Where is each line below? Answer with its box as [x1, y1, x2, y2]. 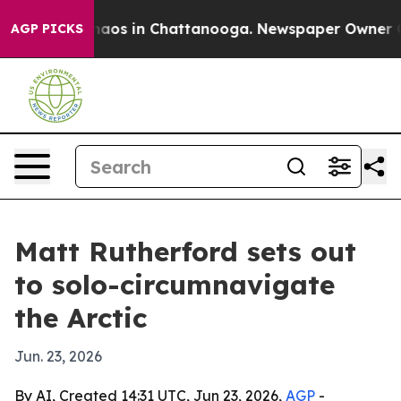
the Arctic [14, 301, 147, 335]
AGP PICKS [11, 21, 83, 37]
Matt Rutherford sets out [14, 235, 356, 269]
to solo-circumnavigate [14, 268, 335, 302]
